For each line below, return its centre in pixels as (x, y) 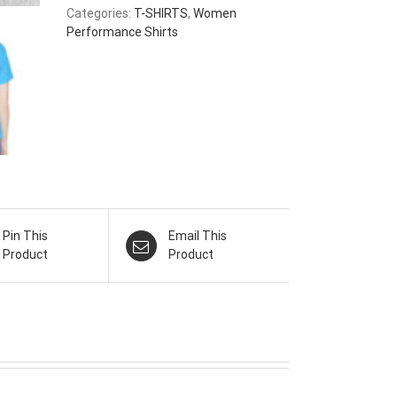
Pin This (25, 236)
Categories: (100, 13)
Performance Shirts (122, 32)
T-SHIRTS (161, 13)
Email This (197, 236)
